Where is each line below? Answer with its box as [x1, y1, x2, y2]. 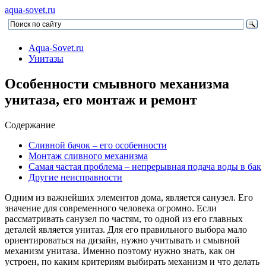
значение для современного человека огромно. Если [5, 202, 217, 213]
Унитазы [28, 53, 64, 64]
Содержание [5, 119, 55, 130]
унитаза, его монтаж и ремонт [5, 91, 197, 107]
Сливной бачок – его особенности [28, 140, 167, 150]
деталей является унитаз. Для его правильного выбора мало [5, 224, 247, 235]
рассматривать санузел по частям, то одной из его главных [5, 213, 243, 224]
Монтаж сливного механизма [28, 150, 148, 161]
